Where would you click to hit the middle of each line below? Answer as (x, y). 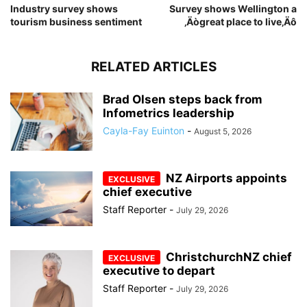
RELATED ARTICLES (153, 67)
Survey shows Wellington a (233, 9)
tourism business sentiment (76, 22)
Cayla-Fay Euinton (144, 131)
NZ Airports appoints (226, 179)
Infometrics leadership (169, 113)
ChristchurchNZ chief (229, 257)
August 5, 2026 (223, 132)
